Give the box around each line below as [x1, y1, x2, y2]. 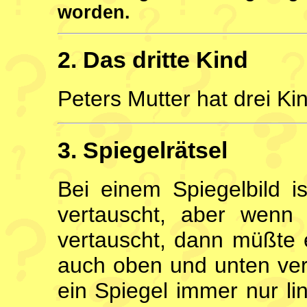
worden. [57, 2, 130, 23]
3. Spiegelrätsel [57, 136, 228, 163]
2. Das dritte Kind [57, 47, 248, 73]
